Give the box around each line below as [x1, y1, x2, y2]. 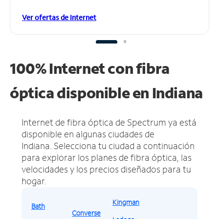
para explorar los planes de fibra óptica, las [22, 151, 192, 163]
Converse [71, 208, 101, 218]
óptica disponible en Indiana [10, 83, 203, 102]
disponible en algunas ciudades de [22, 128, 154, 140]
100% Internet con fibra [10, 58, 170, 78]
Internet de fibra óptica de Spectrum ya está [22, 116, 197, 128]
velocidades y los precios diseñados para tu [22, 163, 191, 175]
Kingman [112, 197, 139, 207]
